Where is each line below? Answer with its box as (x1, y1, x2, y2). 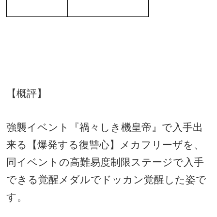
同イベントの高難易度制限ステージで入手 (6, 156, 204, 169)
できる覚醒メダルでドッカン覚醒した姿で (6, 174, 207, 186)
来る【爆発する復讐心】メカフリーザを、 (6, 139, 204, 151)
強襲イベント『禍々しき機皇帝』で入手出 (6, 122, 203, 134)
